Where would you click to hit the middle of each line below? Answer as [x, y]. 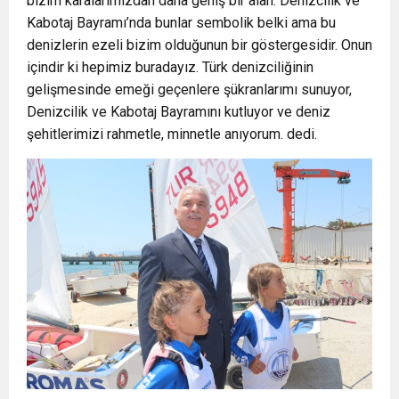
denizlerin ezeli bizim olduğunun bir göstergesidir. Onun [199, 45]
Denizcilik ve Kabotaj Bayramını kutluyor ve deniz [179, 112]
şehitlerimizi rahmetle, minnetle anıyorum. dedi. [172, 134]
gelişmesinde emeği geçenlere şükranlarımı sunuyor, [189, 90]
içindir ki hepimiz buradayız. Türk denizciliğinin [170, 68]
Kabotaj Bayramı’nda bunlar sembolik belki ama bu [181, 23]
